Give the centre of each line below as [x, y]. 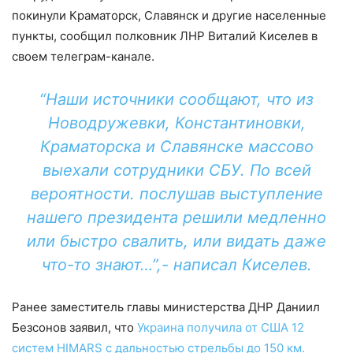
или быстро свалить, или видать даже [176, 241]
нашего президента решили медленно [176, 217]
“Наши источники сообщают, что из [176, 99]
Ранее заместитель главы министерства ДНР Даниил [166, 307]
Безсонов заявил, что [74, 327]
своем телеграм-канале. [83, 56]
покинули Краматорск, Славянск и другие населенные [169, 15]
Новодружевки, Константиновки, [176, 123]
